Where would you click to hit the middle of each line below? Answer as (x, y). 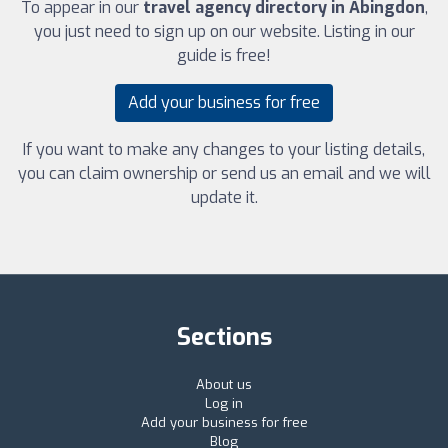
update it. (224, 198)
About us (224, 385)
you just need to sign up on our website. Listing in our (224, 32)
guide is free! (224, 56)
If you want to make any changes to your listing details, (224, 150)
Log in (224, 404)
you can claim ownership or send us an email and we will (224, 174)
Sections (224, 337)
